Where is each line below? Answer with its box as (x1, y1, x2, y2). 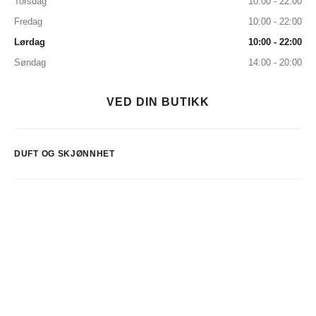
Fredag (14, 16, 42, 27)
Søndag (14, 57, 46, 68)
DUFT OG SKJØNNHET (14, 149, 115, 159)
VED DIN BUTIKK (107, 96, 209, 108)
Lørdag (14, 37, 45, 47)
